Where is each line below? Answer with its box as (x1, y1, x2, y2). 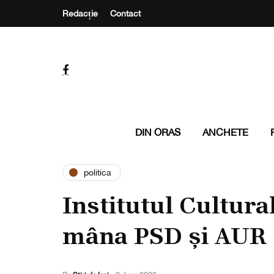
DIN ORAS (135, 127, 180, 138)
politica (84, 167, 111, 177)
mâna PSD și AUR (62, 221, 267, 251)
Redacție (62, 9, 98, 18)
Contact (110, 9, 141, 18)
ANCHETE (202, 127, 248, 138)
